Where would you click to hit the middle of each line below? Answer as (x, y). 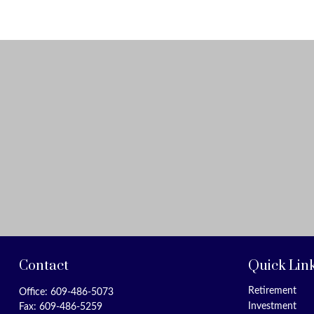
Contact (43, 266)
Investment (273, 306)
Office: (34, 292)
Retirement (273, 291)
